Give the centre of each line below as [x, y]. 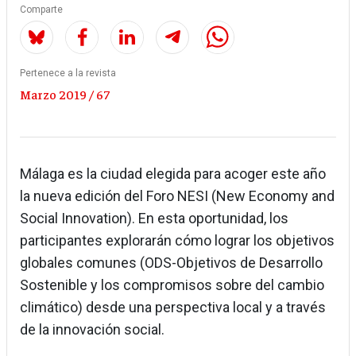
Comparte [41, 10]
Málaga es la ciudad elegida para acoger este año [174, 174]
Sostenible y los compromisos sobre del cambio [172, 285]
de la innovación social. [92, 330]
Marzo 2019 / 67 [65, 94]
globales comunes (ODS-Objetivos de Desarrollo [171, 263]
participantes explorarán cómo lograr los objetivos [177, 241]
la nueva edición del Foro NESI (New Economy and [177, 196]
